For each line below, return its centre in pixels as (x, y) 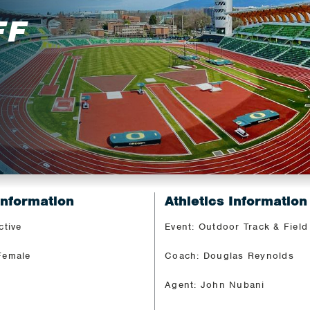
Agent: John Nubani (215, 284)
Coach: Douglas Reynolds (229, 255)
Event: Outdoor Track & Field (237, 226)
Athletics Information (236, 201)
